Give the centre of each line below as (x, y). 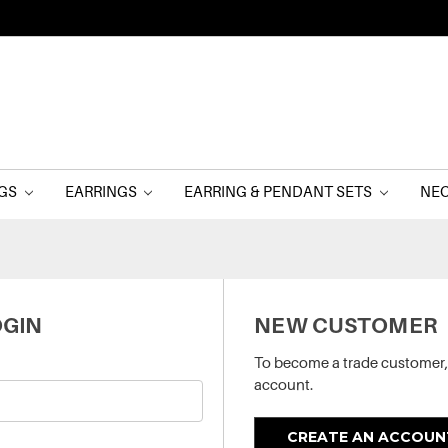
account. (283, 384)
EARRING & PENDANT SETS (280, 191)
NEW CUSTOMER (345, 325)
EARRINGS (102, 191)
